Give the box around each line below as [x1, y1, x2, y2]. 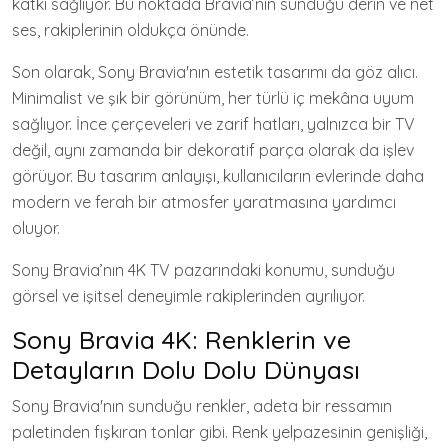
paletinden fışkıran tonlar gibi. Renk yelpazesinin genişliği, [12, 422, 427, 442]
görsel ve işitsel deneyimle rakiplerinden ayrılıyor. [12, 286, 365, 306]
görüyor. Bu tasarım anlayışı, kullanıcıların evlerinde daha [12, 166, 424, 186]
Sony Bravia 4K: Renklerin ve [12, 324, 351, 355]
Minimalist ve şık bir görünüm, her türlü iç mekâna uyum [12, 88, 414, 108]
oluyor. [12, 218, 60, 238]
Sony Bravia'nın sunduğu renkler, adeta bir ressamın [12, 396, 392, 416]
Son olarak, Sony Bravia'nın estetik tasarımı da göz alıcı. [12, 62, 418, 82]
